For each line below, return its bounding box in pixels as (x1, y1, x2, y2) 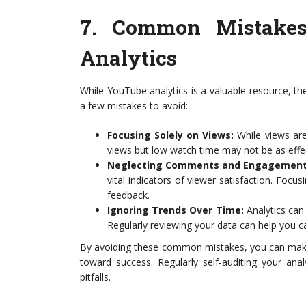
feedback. (107, 189, 150, 201)
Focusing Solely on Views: (107, 128, 234, 141)
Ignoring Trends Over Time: (107, 204, 244, 217)
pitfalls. (80, 270, 111, 283)
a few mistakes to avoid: (80, 99, 188, 112)
